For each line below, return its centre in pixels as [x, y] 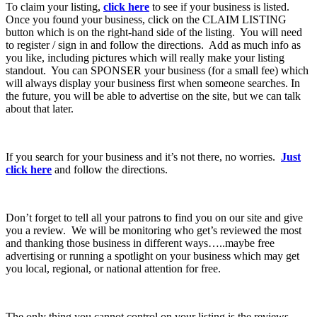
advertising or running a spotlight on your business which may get [152, 256]
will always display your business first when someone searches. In [153, 83]
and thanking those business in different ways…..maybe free [140, 243]
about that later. [40, 109]
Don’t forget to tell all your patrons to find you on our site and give [154, 218]
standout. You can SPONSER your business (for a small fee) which [157, 71]
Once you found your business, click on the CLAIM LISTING [146, 20]
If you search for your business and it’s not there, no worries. [143, 157]
